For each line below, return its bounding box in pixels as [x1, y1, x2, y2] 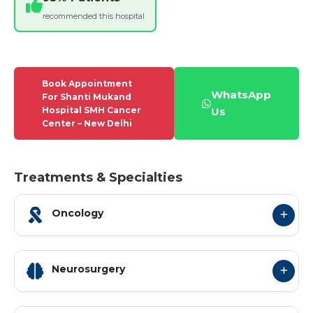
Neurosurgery [52, 263, 125, 275]
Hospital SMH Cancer [42, 105, 141, 115]
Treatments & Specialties [14, 170, 182, 185]
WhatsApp [211, 88, 271, 101]
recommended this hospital [43, 11, 145, 21]
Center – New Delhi [42, 118, 132, 129]
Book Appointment [42, 78, 132, 89]
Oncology [52, 207, 103, 219]
